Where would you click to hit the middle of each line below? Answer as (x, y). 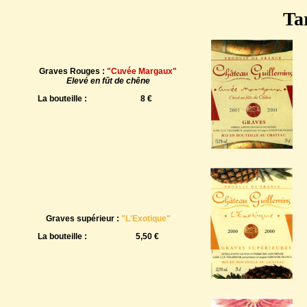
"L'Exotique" (146, 219)
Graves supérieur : (83, 219)
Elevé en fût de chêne (108, 81)
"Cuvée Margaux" (142, 71)
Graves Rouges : (73, 71)
